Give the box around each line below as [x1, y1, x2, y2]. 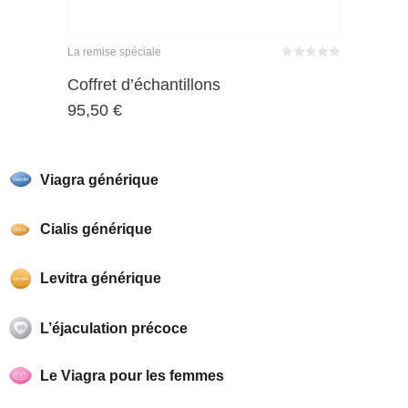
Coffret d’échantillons [67, 76, 220, 94]
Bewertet [281, 62, 321, 73]
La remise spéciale [67, 46, 161, 58]
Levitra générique [40, 270, 162, 287]
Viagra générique [40, 171, 159, 188]
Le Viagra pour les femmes [40, 368, 225, 384]
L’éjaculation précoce [40, 321, 189, 337]
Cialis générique [40, 221, 153, 238]
